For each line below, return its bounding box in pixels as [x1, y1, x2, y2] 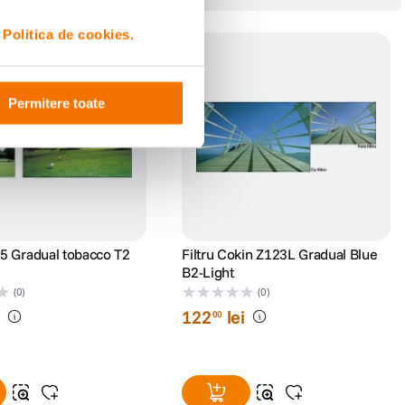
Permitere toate [7, 95, 105, 111]
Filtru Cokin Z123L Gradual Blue [182, 244, 378, 263]
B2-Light [182, 262, 234, 281]
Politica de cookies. [3, 26, 134, 42]
